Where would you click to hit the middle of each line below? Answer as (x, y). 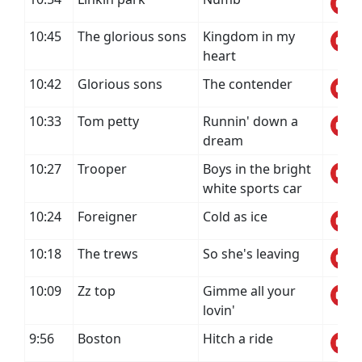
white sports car (253, 188)
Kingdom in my (249, 36)
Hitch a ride (238, 339)
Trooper (102, 169)
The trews (108, 254)
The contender (248, 84)
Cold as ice (235, 217)
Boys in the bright (257, 169)
